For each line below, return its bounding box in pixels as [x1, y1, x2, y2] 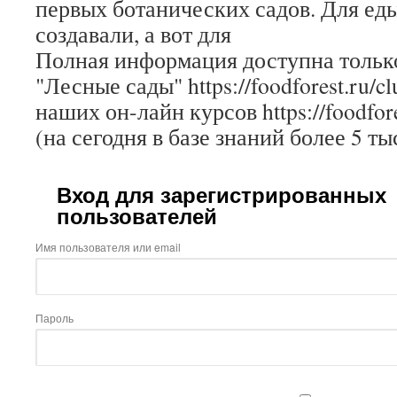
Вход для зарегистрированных [57, 183, 386, 207]
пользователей [57, 205, 217, 229]
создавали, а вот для [35, 19, 231, 49]
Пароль [35, 310, 74, 325]
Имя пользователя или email [35, 239, 181, 254]
